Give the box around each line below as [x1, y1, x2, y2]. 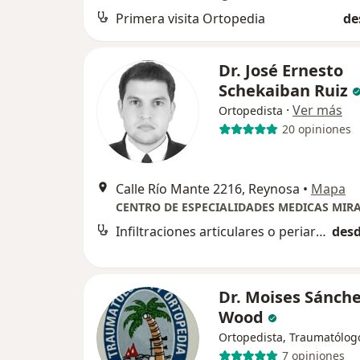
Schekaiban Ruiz [219, 79, 352, 101]
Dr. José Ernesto [219, 59, 343, 81]
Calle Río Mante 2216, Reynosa [116, 179, 300, 198]
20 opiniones [281, 121, 351, 137]
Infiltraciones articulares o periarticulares [316, 222, 326, 240]
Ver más [292, 100, 342, 119]
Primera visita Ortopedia [116, 9, 265, 27]
